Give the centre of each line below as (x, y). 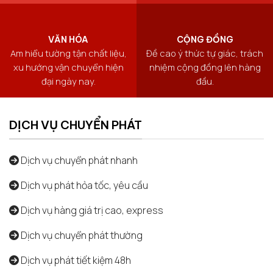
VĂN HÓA (68, 39)
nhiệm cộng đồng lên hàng (205, 67)
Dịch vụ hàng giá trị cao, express (91, 211)
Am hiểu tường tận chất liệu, (68, 53)
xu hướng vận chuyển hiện (68, 67)
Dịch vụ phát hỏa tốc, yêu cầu (83, 186)
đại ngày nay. (68, 81)
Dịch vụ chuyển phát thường (81, 236)
